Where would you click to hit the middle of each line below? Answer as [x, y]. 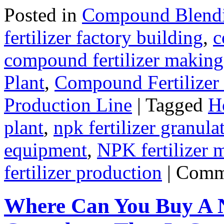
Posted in [40, 14]
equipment [45, 149]
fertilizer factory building [103, 37]
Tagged [174, 104]
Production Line [68, 104]
